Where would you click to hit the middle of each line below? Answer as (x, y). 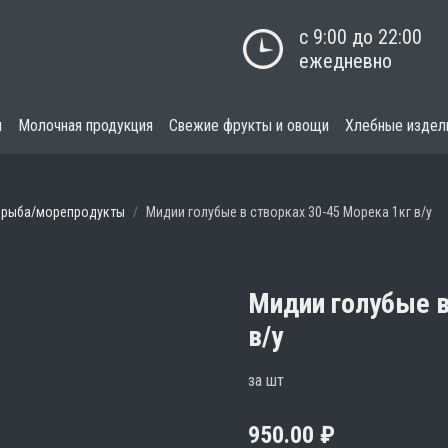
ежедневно (345, 61)
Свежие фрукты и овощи (249, 125)
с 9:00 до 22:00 (360, 37)
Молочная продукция (85, 125)
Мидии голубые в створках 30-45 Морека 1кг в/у (289, 212)
